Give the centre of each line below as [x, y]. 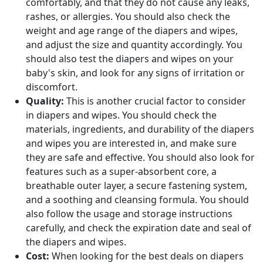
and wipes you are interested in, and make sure [131, 143]
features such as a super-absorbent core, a [121, 171]
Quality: [45, 101]
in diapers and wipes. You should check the [121, 115]
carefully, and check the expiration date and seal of [139, 228]
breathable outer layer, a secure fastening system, [136, 186]
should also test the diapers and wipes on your [130, 59]
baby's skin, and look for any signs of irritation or [135, 73]
